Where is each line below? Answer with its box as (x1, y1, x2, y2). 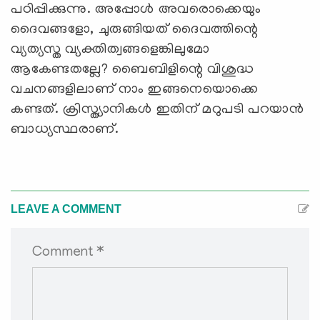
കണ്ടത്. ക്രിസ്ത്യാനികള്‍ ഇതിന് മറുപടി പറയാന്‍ (11, 101, 304, 118)
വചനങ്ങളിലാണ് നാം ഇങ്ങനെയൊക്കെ (11, 81, 259, 98)
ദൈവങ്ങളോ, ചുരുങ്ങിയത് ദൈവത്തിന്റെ (11, 21, 259, 38)
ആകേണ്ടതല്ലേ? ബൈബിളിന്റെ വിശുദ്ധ (11, 61, 254, 78)
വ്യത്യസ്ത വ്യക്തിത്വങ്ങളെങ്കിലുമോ (11, 41, 210, 58)
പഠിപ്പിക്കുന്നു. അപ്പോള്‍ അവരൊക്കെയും (11, 1, 261, 18)
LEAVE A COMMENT (11, 202, 121, 215)
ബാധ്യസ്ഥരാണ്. (11, 121, 119, 138)
